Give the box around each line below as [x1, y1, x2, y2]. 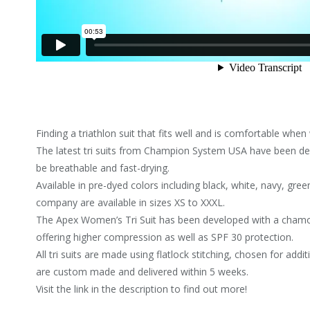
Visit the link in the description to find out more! [36, 282, 248, 296]
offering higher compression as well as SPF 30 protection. [36, 230, 294, 244]
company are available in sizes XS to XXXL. [36, 196, 226, 210]
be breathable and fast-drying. [36, 161, 170, 175]
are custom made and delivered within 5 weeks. [36, 265, 249, 279]
